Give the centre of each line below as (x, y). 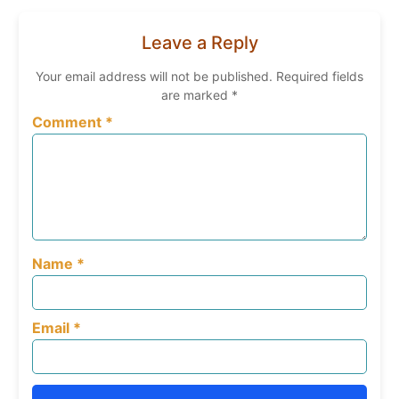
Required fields (320, 77)
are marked (196, 95)
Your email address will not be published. (154, 77)
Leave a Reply (199, 43)
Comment (68, 122)
